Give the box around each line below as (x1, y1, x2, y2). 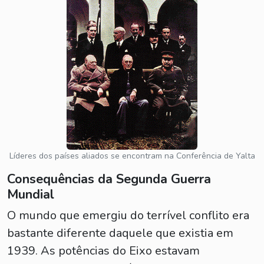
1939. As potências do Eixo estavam (7, 243, 200, 259)
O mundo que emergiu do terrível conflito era (7, 207, 249, 223)
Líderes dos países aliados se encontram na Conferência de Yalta (9, 150, 255, 161)
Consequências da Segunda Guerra (7, 170, 211, 188)
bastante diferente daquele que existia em (7, 225, 233, 241)
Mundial (7, 186, 54, 203)
